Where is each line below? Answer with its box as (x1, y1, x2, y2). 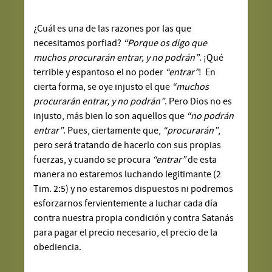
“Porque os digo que (123, 37, 208, 49)
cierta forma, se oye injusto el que (33, 81, 172, 92)
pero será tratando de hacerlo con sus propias (33, 139, 222, 151)
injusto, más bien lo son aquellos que (33, 110, 187, 121)
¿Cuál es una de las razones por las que (33, 22, 192, 34)
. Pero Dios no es (165, 95, 233, 107)
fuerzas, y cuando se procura (33, 154, 153, 165)
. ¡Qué (199, 52, 224, 63)
